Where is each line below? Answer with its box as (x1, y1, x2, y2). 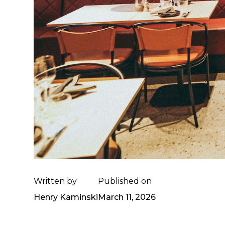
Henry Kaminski (34, 192, 98, 202)
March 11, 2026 (98, 192, 156, 202)
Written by (34, 176, 77, 186)
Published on (98, 176, 152, 186)
